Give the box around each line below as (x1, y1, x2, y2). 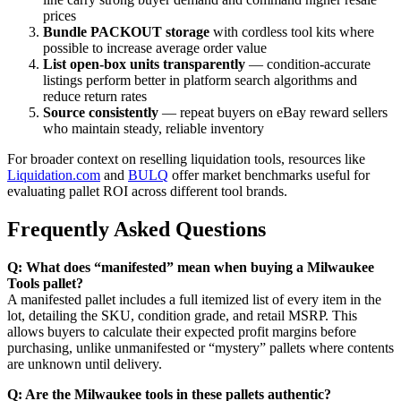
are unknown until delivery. (7, 355, 162, 371)
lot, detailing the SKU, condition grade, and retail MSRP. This (7, 307, 357, 323)
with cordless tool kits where (209, 23, 374, 39)
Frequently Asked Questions (7, 217, 266, 241)
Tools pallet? (7, 275, 83, 291)
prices (43, 7, 76, 23)
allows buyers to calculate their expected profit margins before (7, 323, 356, 339)
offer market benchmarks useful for (168, 166, 370, 183)
